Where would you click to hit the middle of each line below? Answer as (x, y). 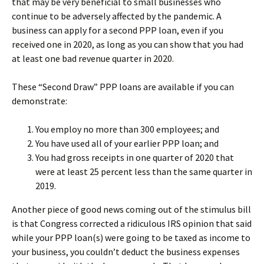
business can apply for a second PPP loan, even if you (118, 30)
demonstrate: (39, 101)
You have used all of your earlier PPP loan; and (127, 143)
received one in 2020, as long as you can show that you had (128, 44)
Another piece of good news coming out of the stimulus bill (131, 209)
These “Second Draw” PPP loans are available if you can (123, 87)
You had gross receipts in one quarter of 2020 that (135, 158)
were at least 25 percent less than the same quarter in (144, 172)
